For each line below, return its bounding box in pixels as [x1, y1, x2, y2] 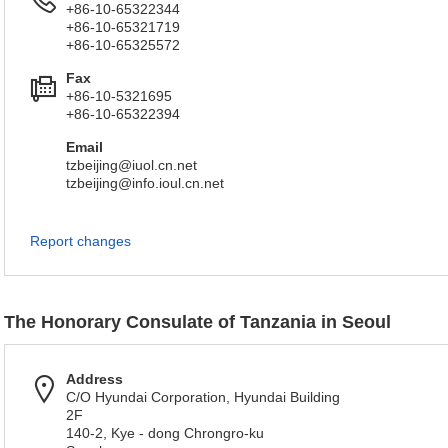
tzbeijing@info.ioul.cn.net [66, 175, 224, 191]
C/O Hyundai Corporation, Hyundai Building [66, 389, 340, 405]
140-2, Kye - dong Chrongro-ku [66, 425, 264, 441]
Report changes [30, 233, 131, 249]
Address [66, 371, 123, 387]
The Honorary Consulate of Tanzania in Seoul [4, 312, 391, 332]
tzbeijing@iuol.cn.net [66, 157, 197, 173]
